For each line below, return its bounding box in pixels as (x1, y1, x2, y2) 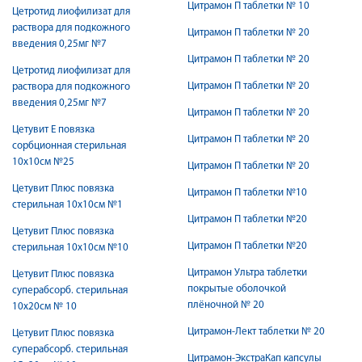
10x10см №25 (12, 157, 74, 167)
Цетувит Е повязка (12, 124, 95, 135)
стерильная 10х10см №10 (12, 242, 128, 253)
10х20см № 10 (12, 301, 77, 312)
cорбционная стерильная (12, 141, 126, 151)
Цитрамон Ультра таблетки (187, 267, 307, 278)
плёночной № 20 (187, 300, 264, 310)
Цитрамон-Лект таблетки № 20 (187, 326, 325, 337)
